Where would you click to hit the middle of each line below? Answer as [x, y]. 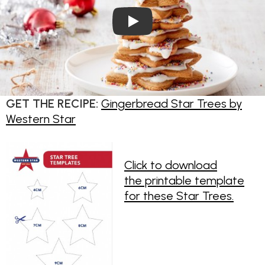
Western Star [41, 119]
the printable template [184, 181]
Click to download [171, 165]
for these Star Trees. [179, 196]
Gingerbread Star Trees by [172, 104]
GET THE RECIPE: [52, 104]
